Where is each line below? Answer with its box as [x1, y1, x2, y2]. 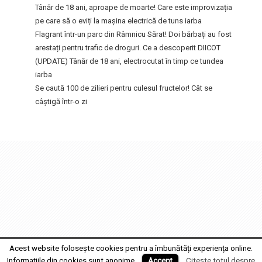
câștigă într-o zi [35, 96, 87, 106]
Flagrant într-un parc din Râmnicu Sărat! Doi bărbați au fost [35, 29, 232, 39]
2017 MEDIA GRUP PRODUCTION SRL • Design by [43, 239, 200, 247]
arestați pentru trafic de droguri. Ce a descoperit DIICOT [35, 43, 220, 52]
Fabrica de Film [200, 239, 248, 247]
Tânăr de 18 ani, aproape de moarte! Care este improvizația [35, 2, 232, 12]
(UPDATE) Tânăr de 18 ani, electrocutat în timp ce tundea [35, 56, 223, 65]
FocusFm [14, 239, 43, 247]
